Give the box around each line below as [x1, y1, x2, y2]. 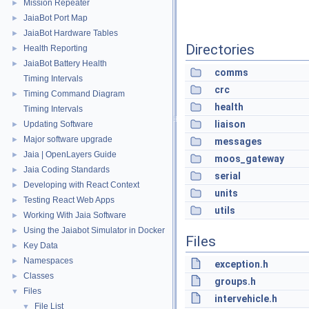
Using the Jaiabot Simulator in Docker [23, 226, 165, 235]
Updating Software [23, 119, 93, 129]
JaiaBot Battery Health [23, 59, 107, 68]
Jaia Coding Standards [23, 165, 110, 175]
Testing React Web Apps [23, 195, 114, 205]
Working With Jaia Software [23, 210, 126, 220]
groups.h [215, 276, 256, 287]
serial [215, 170, 241, 181]
